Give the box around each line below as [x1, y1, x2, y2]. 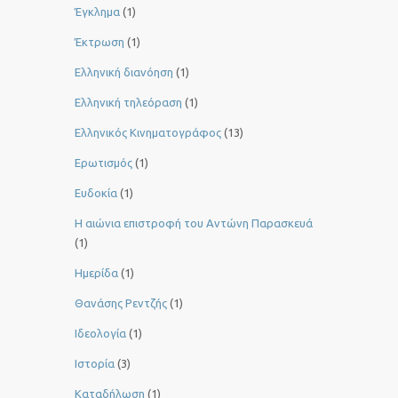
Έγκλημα [75, 5, 120, 19]
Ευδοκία [75, 187, 117, 200]
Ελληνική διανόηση [75, 66, 173, 79]
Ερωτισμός [75, 156, 132, 170]
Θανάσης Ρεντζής [75, 297, 167, 310]
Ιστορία [75, 357, 115, 370]
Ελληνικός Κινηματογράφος [75, 126, 221, 139]
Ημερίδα [75, 267, 118, 280]
